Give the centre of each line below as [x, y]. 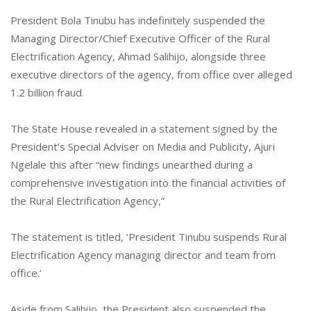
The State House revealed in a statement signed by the [144, 128]
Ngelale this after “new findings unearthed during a [132, 164]
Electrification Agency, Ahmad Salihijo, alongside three [138, 56]
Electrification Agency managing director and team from [143, 254]
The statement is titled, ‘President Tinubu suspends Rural [149, 236]
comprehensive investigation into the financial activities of [148, 182]
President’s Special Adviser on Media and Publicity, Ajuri [143, 146]
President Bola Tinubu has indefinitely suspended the [138, 20]
